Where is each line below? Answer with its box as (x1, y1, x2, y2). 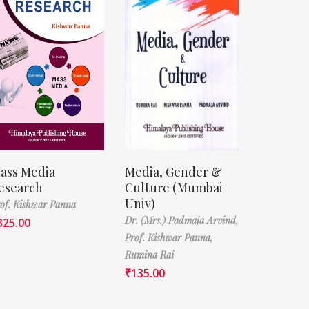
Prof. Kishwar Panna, (124, 230, 213, 244)
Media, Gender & (124, 163, 222, 180)
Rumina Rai (124, 248, 174, 261)
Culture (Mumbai (124, 179, 223, 196)
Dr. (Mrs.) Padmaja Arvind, (124, 213, 239, 227)
